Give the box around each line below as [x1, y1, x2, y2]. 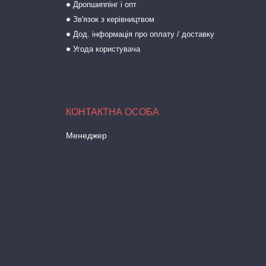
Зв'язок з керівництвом [72, 15, 154, 24]
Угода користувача [72, 45, 140, 53]
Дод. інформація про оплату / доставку [72, 30, 214, 39]
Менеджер [65, 131, 107, 140]
